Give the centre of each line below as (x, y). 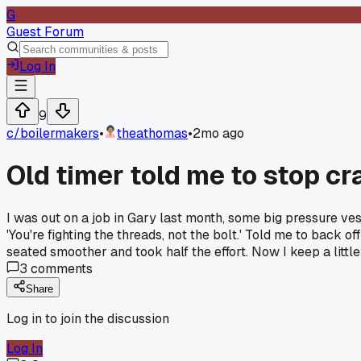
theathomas (152, 133)
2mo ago (218, 133)
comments (60, 268)
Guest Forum (45, 32)
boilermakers (60, 133)
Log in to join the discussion (88, 318)
